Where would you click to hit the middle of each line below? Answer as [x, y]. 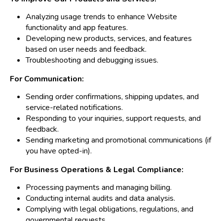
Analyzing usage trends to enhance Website [101, 17]
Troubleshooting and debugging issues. [92, 60]
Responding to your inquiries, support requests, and [113, 119]
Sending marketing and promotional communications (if [118, 140]
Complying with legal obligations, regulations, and [110, 209]
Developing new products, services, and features [109, 39]
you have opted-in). [59, 151]
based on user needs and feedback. [86, 50]
